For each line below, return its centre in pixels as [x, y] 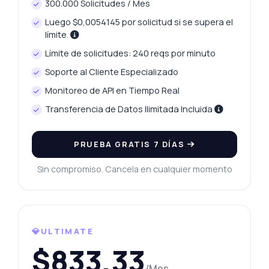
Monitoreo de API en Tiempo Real [113, 91]
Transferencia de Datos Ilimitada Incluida [130, 109]
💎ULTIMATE [62, 231]
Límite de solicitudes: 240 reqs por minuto [131, 53]
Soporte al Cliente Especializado [112, 72]
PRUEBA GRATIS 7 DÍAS [131, 144]
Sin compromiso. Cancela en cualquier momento [134, 169]
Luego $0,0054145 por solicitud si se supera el [139, 22]
